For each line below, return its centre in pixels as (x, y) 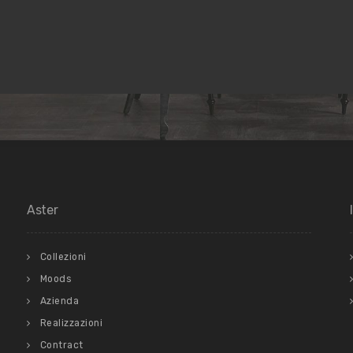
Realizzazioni (71, 323)
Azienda (59, 301)
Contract (61, 345)
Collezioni (63, 256)
